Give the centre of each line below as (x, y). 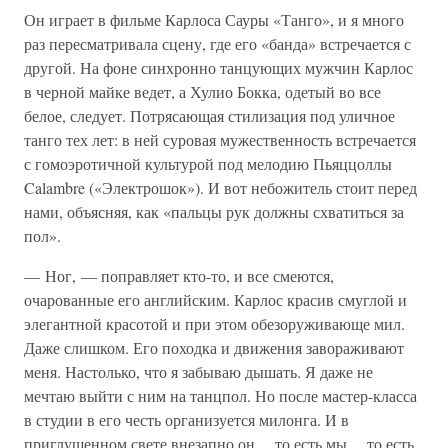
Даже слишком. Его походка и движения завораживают (214, 347)
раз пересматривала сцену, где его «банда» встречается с (217, 43)
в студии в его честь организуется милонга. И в (186, 419)
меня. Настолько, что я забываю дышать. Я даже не (198, 371)
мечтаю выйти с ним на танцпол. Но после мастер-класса (220, 395)
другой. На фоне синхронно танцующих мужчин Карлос (218, 67)
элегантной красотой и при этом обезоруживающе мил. (214, 323)
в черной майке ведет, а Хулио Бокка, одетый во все (202, 91)
